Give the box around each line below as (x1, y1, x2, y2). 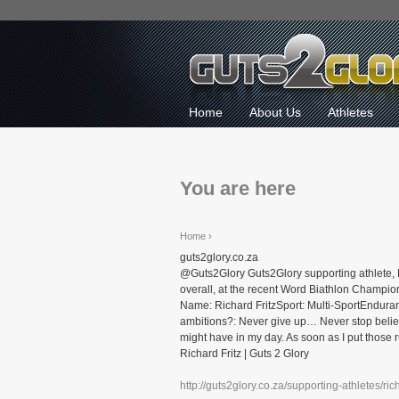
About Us (249, 105, 301, 119)
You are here (179, 177, 296, 199)
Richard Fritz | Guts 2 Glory (179, 347, 309, 360)
